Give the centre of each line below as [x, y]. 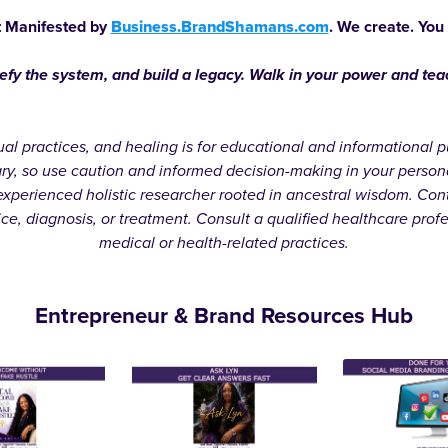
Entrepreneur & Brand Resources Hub [224, 315]
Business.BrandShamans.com [219, 26]
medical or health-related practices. [224, 242]
